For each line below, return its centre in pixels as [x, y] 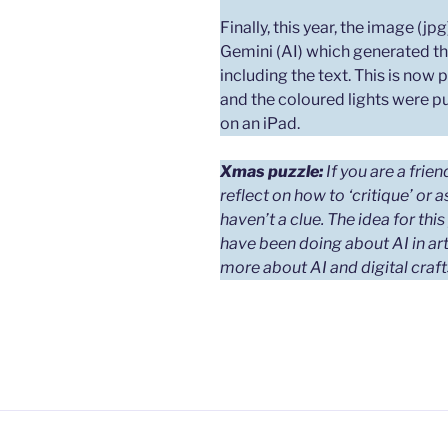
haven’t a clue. [272, 219]
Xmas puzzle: [271, 171]
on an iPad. [260, 123]
